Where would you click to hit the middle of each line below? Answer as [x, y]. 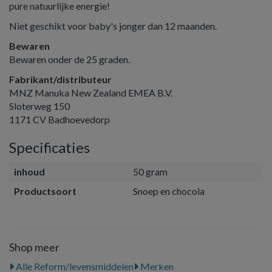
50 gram [150, 172]
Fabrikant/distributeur [60, 79]
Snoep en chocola [169, 191]
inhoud [29, 172]
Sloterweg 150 [39, 106]
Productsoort [45, 191]
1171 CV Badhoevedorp [59, 119]
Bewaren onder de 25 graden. [70, 59]
